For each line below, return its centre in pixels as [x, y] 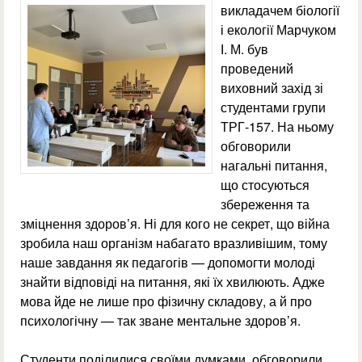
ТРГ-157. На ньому [277, 127]
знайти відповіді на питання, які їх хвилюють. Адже [173, 282]
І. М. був [244, 49]
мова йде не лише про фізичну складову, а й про [166, 301]
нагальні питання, [274, 166]
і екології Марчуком [278, 30]
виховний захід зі [272, 88]
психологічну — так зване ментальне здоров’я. [160, 321]
